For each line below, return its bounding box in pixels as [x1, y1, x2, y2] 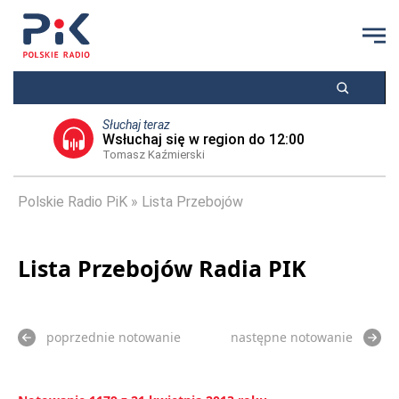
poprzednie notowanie [46, 329, 181, 346]
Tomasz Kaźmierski [102, 148, 205, 161]
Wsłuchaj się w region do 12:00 [102, 131, 305, 148]
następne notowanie [231, 329, 353, 346]
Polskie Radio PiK [18, 193, 127, 210]
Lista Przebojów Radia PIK [18, 253, 306, 283]
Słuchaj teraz [102, 118, 170, 132]
